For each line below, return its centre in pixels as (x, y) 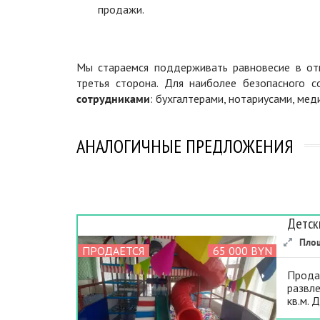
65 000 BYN (242, 250)
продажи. (121, 9)
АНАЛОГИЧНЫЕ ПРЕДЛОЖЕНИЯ (185, 146)
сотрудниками (113, 98)
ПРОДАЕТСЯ (114, 250)
